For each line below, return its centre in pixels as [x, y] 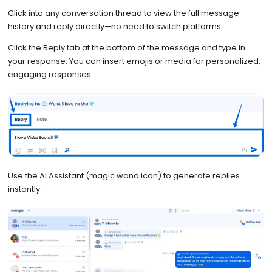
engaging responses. [50, 74]
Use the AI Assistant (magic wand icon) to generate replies [124, 175]
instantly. [25, 189]
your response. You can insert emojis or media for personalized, [134, 61]
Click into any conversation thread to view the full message [123, 13]
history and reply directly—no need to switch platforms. [115, 26]
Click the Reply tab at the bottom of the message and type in [126, 47]
